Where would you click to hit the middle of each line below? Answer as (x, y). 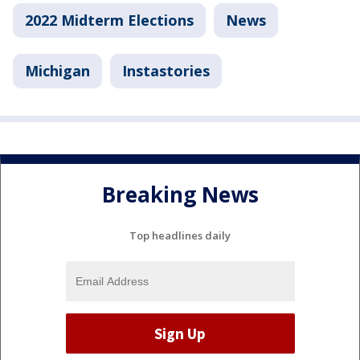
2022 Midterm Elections (109, 20)
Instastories (166, 71)
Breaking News (180, 194)
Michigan (57, 71)
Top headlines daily (180, 236)
